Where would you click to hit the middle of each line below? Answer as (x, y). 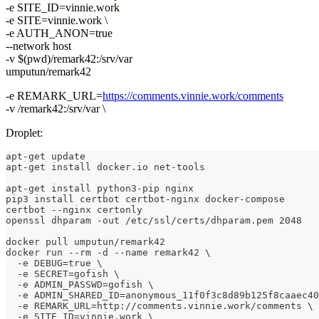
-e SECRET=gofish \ (63, 273)
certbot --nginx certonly (74, 209)
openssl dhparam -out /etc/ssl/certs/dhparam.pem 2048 (154, 220)
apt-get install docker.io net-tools (105, 167)
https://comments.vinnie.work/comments (193, 95)
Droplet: (24, 132)
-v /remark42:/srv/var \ (56, 108)
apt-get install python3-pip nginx (100, 188)
